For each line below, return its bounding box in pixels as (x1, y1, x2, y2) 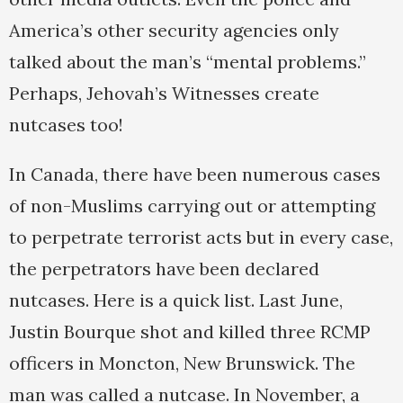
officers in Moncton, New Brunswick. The (9, 352, 355, 375)
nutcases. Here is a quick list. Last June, (9, 289, 343, 312)
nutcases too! (9, 113, 123, 137)
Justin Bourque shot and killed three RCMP (9, 320, 371, 344)
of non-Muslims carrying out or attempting (9, 194, 375, 218)
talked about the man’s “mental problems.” (9, 50, 366, 74)
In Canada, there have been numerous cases (9, 163, 381, 186)
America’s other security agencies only (9, 19, 339, 42)
